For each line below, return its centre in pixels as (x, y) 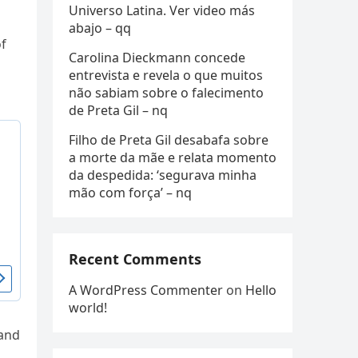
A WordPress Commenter (146, 290)
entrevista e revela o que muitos (166, 75)
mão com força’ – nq (130, 193)
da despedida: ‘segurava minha (163, 175)
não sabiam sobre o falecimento (166, 93)
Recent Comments (135, 259)
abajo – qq (100, 28)
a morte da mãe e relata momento (173, 157)
